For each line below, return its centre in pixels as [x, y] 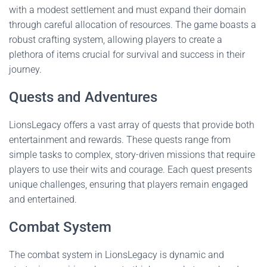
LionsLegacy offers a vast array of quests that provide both [132, 125]
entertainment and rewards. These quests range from [120, 140]
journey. [25, 69]
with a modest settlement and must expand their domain [128, 10]
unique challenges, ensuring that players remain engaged [128, 184]
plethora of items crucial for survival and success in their [127, 55]
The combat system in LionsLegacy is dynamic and [117, 255]
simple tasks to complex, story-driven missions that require [132, 155]
